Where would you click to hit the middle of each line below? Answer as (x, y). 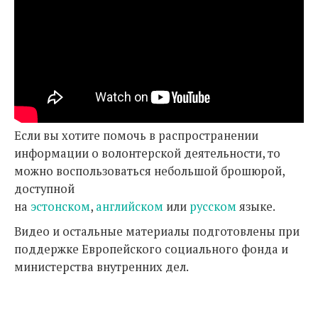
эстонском (60, 207)
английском (130, 207)
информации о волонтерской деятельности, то (147, 153)
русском (213, 207)
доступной (44, 189)
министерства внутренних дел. (102, 267)
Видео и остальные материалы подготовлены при (157, 231)
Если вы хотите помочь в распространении (136, 136)
